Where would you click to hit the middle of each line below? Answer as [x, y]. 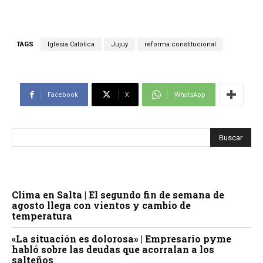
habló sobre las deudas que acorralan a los [113, 249]
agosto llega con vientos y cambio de [101, 205]
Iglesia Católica [71, 45]
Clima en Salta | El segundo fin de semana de [118, 195]
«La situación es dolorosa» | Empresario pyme [122, 239]
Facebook [63, 95]
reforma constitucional [180, 45]
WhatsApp [190, 95]
